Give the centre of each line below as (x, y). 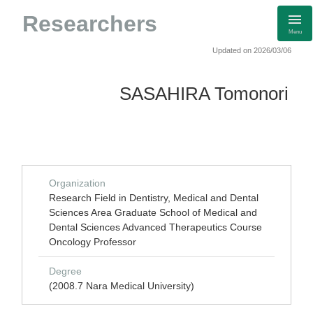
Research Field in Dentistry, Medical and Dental (154, 198)
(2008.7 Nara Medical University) (122, 286)
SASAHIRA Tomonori (204, 94)
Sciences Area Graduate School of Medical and (153, 212)
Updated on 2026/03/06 (252, 50)
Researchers (90, 24)
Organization (77, 183)
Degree (65, 271)
